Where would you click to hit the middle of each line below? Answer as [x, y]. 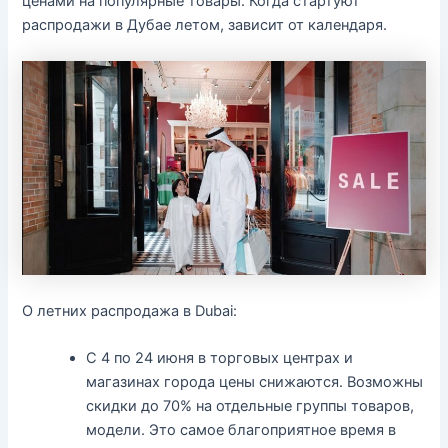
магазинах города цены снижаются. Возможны [255, 382]
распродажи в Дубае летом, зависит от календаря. [205, 25]
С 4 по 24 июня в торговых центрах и [220, 358]
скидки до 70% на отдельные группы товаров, [250, 406]
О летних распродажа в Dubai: [130, 310]
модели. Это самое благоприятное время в [241, 430]
